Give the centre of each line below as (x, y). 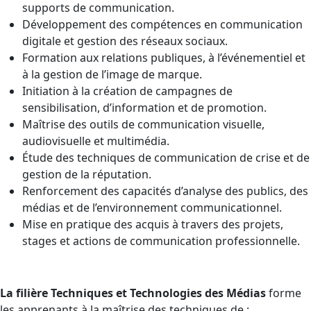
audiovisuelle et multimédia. (96, 141)
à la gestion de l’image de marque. (112, 74)
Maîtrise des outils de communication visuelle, (143, 124)
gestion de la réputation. (87, 174)
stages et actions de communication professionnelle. (161, 241)
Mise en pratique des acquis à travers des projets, (153, 224)
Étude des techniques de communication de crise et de (166, 158)
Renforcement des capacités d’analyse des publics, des (165, 191)
